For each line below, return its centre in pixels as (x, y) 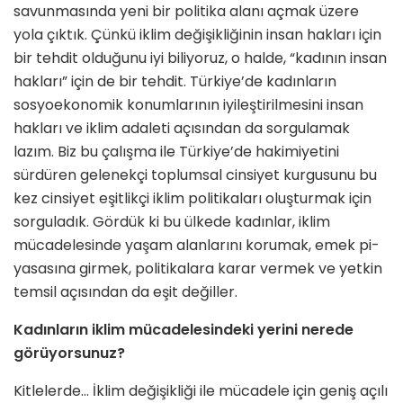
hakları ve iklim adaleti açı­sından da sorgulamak (182, 129)
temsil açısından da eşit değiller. (125, 292)
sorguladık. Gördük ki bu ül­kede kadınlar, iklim (172, 222)
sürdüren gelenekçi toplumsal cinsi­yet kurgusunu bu (195, 175)
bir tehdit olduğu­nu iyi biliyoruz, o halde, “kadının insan (200, 58)
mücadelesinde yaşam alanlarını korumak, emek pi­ (197, 246)
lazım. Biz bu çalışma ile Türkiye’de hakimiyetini (176, 152)
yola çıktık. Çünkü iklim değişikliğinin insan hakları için (197, 35)
